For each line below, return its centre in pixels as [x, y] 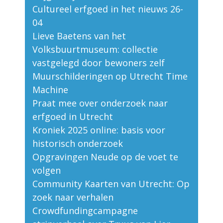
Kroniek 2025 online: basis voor [99, 130]
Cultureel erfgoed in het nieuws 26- [108, 9]
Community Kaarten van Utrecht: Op [111, 184]
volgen [47, 170]
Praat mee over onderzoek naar [100, 103]
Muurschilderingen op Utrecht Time [110, 76]
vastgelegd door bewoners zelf [99, 63]
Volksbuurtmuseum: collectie [95, 50]
